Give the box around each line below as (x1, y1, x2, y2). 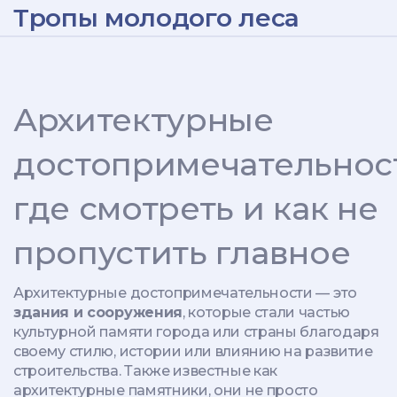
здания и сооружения (13, 304, 183, 321)
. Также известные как (118, 362, 278, 379)
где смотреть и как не (13, 189, 378, 228)
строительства (13, 362, 119, 379)
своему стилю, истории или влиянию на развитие (13, 343, 373, 360)
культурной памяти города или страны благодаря (13, 323, 379, 340)
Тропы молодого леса (13, 3, 300, 33)
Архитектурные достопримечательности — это (13, 284, 357, 301)
